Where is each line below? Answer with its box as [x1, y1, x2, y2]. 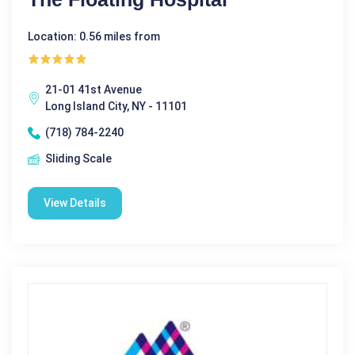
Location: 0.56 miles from [28, 30, 160, 44]
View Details [44, 197, 106, 210]
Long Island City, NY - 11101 [45, 100, 187, 113]
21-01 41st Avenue [45, 83, 142, 97]
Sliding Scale [45, 152, 112, 166]
